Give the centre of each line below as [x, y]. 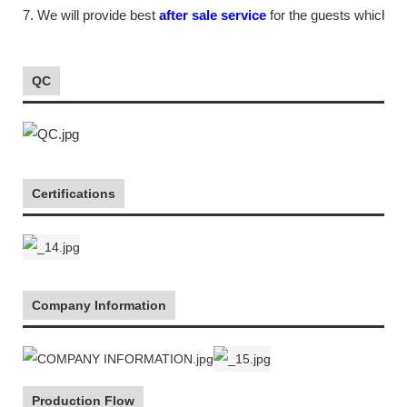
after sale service [213, 15]
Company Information [99, 305]
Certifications [74, 193]
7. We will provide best [91, 15]
